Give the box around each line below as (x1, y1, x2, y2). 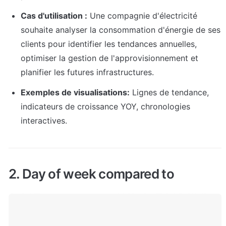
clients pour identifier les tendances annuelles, (21, 39, 197, 49)
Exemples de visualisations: (21, 87, 130, 98)
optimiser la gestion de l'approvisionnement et (21, 53, 198, 64)
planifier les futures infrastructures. (21, 67, 154, 78)
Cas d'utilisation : (21, 11, 87, 21)
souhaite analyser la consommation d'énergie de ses (21, 25, 220, 35)
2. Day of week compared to (9, 165, 177, 182)
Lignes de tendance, (130, 87, 209, 98)
